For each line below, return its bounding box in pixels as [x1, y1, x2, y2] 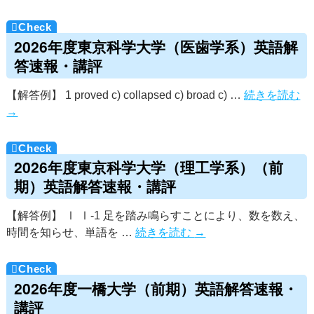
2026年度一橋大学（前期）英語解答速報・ [13, 277, 298, 299]
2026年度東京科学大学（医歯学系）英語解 [13, 35, 298, 57]
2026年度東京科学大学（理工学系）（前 [13, 156, 283, 177]
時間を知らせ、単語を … [6, 226, 136, 238]
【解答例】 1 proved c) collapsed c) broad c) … [6, 88, 245, 101]
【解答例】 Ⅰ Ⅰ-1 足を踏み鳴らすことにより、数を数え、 [6, 210, 306, 221]
